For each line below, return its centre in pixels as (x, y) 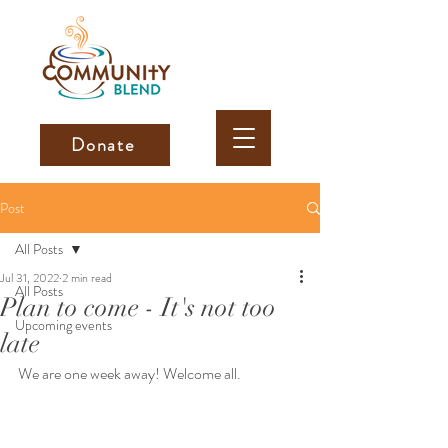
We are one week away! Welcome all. (131, 373)
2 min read (87, 278)
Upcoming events (63, 325)
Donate (103, 145)
